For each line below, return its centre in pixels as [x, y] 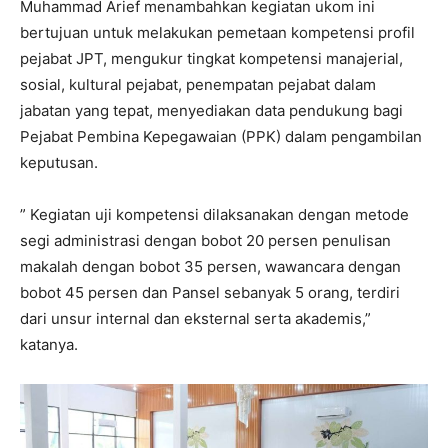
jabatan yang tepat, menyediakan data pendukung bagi [211, 110]
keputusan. [59, 162]
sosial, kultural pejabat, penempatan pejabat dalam [198, 84]
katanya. [49, 344]
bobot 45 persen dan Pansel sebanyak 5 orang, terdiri [210, 292]
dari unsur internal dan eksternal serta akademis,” [195, 318]
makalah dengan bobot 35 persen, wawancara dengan [210, 266]
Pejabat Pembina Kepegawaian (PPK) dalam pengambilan [221, 136]
